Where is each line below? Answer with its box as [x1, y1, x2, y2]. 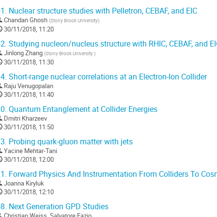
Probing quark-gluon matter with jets [7, 137, 133, 147]
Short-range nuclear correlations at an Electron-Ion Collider [7, 72, 207, 82]
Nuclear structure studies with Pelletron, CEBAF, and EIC [7, 6, 197, 16]
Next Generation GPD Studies [7, 201, 108, 212]
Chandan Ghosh [4, 15, 47, 25]
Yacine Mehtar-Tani [4, 146, 57, 155]
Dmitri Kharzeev [4, 114, 47, 123]
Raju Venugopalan [4, 81, 53, 91]
